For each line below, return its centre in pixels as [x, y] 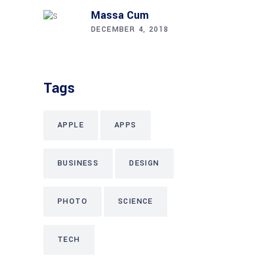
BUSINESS [78, 163]
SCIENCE [136, 201]
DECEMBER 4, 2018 [130, 29]
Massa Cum [120, 15]
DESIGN [144, 163]
